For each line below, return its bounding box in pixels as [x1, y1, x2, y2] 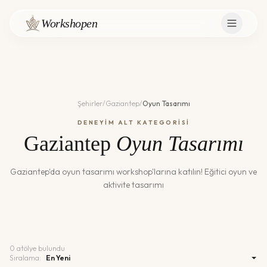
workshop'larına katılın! [114, 166, 204, 177]
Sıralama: [10, 253, 41, 262]
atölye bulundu [15, 244, 65, 253]
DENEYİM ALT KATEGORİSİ [77, 119, 190, 126]
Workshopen [41, 17, 97, 30]
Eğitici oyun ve [204, 166, 257, 177]
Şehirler [77, 99, 103, 108]
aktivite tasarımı [103, 179, 164, 190]
